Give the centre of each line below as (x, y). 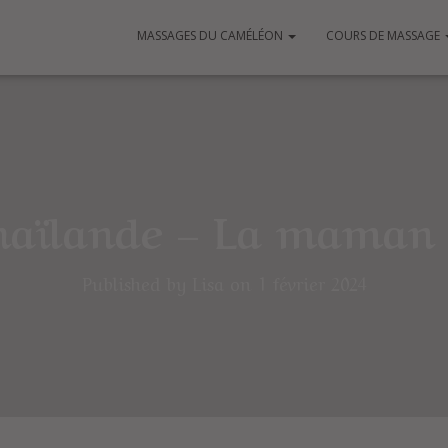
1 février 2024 (312, 282)
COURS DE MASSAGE (384, 35)
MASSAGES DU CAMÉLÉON (211, 35)
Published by (136, 282)
